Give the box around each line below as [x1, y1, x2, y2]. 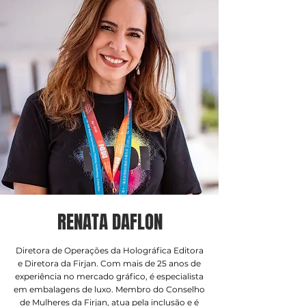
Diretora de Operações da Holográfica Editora [15, 245, 204, 255]
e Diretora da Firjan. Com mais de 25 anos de [18, 258, 201, 268]
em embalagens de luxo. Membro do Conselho [14, 284, 205, 294]
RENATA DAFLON [57, 208, 163, 236]
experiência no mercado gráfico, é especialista [15, 271, 204, 281]
